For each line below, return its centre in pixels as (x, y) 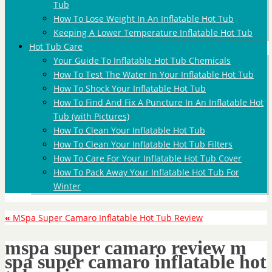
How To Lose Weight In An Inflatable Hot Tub (144, 19)
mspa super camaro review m (126, 247)
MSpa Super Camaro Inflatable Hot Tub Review (107, 218)
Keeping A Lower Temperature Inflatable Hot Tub (153, 32)
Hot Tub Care (56, 46)
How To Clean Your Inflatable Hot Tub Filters (143, 144)
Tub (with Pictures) (91, 116)
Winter (67, 186)
